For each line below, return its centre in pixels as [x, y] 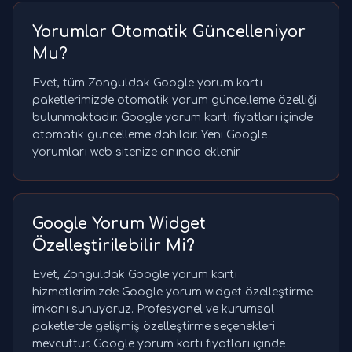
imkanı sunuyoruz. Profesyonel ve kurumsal [153, 310]
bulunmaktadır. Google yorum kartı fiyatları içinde [172, 118]
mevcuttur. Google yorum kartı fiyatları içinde [159, 344]
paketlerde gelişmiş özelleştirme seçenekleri [154, 327]
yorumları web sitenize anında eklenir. [137, 152]
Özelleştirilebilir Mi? [114, 246]
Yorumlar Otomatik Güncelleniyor [169, 32]
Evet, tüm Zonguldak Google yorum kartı [147, 83]
